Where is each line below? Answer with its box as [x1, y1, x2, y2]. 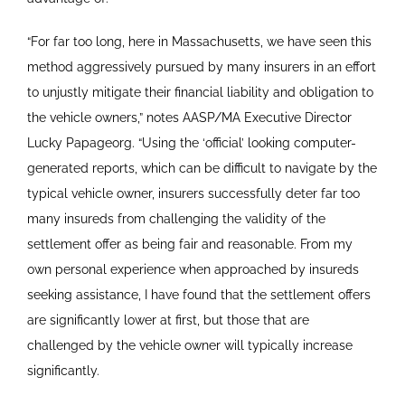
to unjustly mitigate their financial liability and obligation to [26, 85, 373, 100]
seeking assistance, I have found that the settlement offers [26, 287, 371, 303]
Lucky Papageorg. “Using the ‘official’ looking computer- [26, 136, 356, 151]
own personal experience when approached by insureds [26, 262, 359, 278]
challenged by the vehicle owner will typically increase [26, 338, 353, 353]
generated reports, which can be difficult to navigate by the [26, 161, 377, 176]
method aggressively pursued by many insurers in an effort [26, 60, 376, 75]
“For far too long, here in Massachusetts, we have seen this [26, 34, 372, 50]
